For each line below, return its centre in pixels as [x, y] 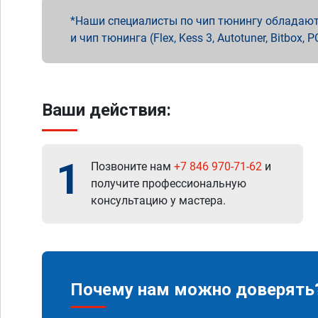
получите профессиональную [169, 183]
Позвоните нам [132, 166]
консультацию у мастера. [158, 201]
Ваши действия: [106, 110]
